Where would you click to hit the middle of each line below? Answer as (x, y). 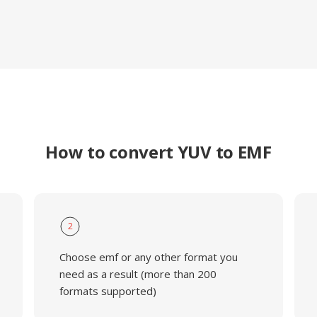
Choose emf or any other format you (148, 257)
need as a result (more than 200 (138, 274)
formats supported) (108, 291)
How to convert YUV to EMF (158, 152)
